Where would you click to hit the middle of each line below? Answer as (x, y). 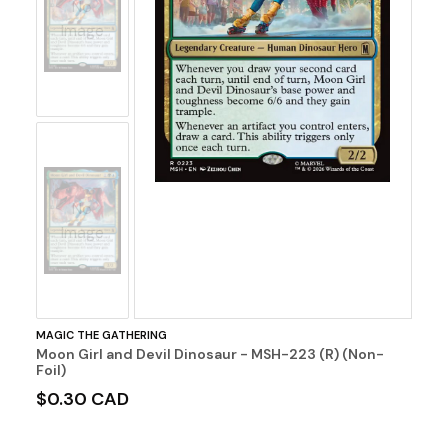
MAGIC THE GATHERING (101, 335)
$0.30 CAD (82, 399)
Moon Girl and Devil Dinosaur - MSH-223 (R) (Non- (209, 354)
